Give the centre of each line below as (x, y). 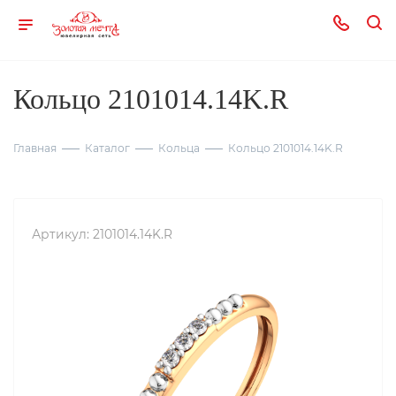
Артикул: (61, 235)
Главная (35, 148)
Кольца (179, 148)
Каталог (107, 148)
